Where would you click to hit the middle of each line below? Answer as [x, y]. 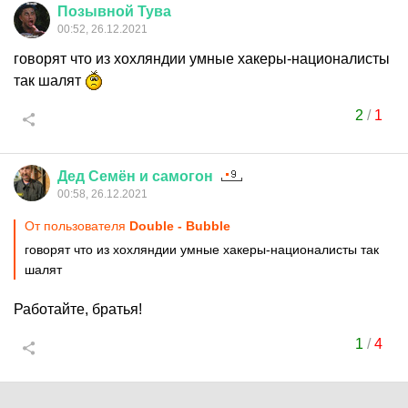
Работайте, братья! [78, 309]
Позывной [96, 11]
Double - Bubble [180, 226]
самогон [183, 176]
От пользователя [77, 226]
